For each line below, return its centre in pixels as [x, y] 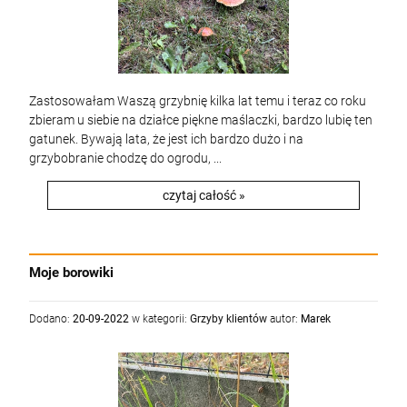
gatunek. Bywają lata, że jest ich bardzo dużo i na [166, 139]
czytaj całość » [203, 195]
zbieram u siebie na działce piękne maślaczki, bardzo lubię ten [201, 120]
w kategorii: [159, 319]
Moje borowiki [71, 273]
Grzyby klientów [228, 319]
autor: [284, 319]
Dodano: [51, 319]
